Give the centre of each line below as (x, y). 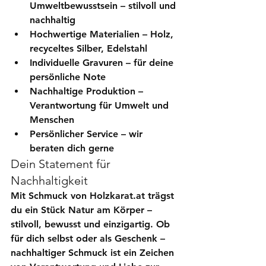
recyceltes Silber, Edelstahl (88, 48)
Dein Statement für (62, 164)
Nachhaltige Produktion (83, 91)
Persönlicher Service (74, 134)
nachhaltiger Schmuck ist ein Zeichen (94, 252)
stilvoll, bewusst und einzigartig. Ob (92, 224)
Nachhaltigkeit (49, 180)
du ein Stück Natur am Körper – (83, 210)
